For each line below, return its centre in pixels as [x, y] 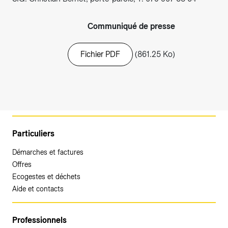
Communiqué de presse [131, 26]
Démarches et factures [48, 152]
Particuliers [33, 134]
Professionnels [39, 220]
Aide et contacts [38, 189]
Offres [22, 165]
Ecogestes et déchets [46, 177]
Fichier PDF [100, 54]
